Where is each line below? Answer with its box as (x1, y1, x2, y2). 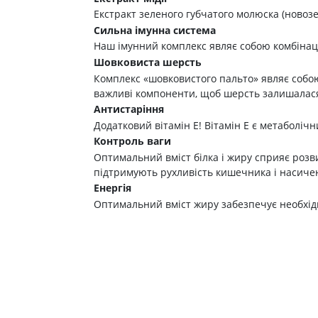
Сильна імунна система (94, 23, 216, 37)
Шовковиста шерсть (94, 55, 202, 69)
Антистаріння (94, 102, 164, 116)
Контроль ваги (94, 134, 171, 148)
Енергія (94, 181, 131, 195)
